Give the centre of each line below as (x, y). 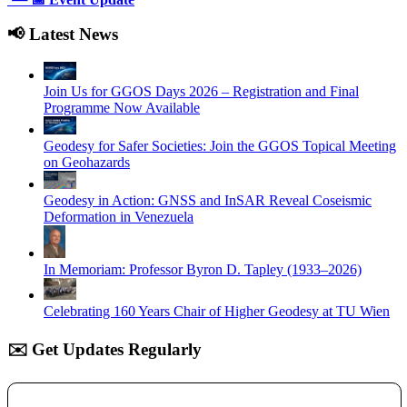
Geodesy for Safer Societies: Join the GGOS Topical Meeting (220, 145)
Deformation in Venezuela (119, 216)
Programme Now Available (122, 107)
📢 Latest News (63, 35)
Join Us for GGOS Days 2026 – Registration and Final (201, 91)
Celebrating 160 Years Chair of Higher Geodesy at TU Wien (217, 311)
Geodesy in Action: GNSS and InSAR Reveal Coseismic (208, 200)
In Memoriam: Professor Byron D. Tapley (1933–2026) (203, 269)
